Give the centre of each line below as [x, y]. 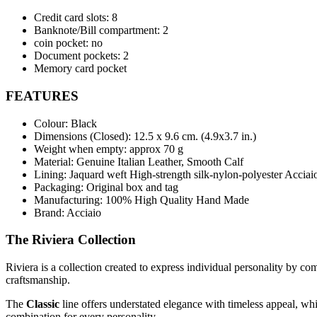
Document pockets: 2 [81, 56]
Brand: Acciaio [68, 212]
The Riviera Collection [71, 240]
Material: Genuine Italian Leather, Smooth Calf [139, 161]
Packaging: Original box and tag [106, 187]
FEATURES [42, 96]
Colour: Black [65, 123]
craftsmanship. [38, 280]
